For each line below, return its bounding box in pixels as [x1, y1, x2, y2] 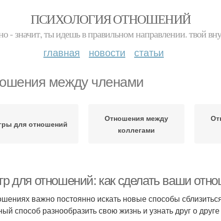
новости [89, 45, 125, 59]
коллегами [118, 125, 155, 135]
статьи [134, 45, 164, 59]
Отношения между [105, 113, 168, 123]
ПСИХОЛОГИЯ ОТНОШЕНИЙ [30, 10, 191, 27]
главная [43, 45, 80, 59]
